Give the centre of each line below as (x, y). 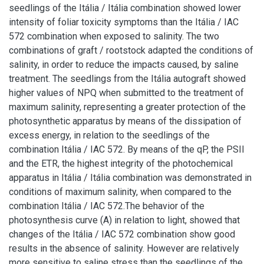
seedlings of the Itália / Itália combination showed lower (125, 8)
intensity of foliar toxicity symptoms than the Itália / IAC (124, 22)
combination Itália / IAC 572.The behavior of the (107, 206)
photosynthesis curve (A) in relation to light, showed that (124, 220)
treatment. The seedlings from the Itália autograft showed (127, 79)
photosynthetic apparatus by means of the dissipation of (125, 121)
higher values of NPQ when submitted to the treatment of (126, 93)
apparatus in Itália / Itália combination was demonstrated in (130, 178)
